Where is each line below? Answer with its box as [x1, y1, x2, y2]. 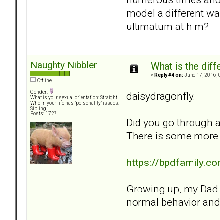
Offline [36, 78, 52, 83]
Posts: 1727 [30, 111, 57, 117]
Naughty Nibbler [30, 59, 97, 71]
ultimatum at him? [126, 20, 211, 32]
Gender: [30, 89, 49, 95]
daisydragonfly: [126, 89, 195, 102]
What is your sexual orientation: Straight [30, 95, 117, 101]
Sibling [30, 106, 46, 111]
